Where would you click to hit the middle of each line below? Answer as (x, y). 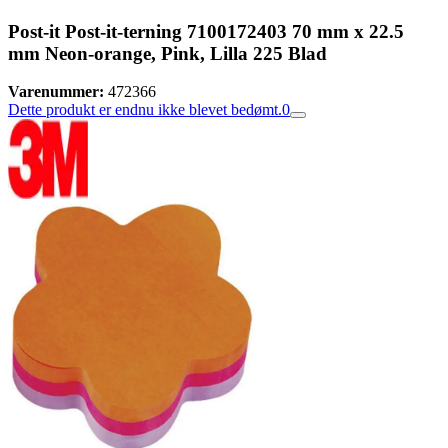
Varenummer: (56, 92)
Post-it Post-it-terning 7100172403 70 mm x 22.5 (206, 31)
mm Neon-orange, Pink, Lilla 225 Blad (167, 53)
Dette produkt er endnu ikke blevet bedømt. (145, 110)
